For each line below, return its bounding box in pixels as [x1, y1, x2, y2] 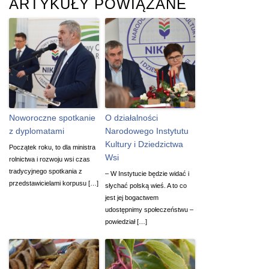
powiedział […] [105, 217, 147, 225]
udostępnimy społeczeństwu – [105, 205, 193, 213]
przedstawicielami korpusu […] [9, 179, 98, 187]
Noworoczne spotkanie [9, 112, 95, 122]
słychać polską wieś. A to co [105, 181, 187, 189]
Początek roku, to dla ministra [9, 143, 95, 151]
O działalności [105, 112, 158, 122]
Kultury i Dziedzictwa [105, 139, 183, 149]
